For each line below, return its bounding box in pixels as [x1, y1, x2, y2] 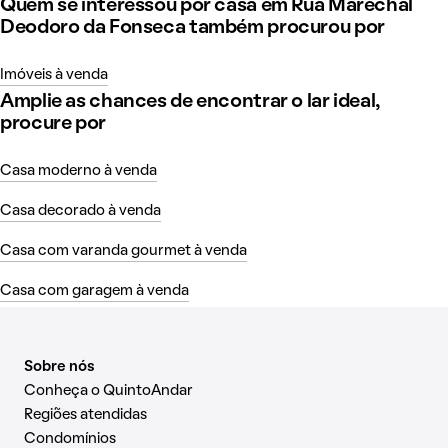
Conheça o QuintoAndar [24, 383, 193, 398]
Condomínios [24, 431, 116, 446]
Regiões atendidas [24, 407, 147, 422]
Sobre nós [24, 359, 95, 374]
